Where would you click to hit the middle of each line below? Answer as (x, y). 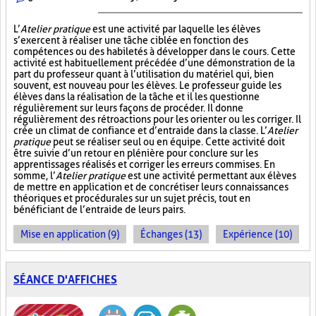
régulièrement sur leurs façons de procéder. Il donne (128, 108)
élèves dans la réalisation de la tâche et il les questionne (136, 97)
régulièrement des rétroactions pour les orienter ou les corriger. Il (157, 119)
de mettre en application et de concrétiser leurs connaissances (151, 187)
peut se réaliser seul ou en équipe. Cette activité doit (168, 142)
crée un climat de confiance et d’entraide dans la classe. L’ (140, 130)
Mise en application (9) (70, 234)
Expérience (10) (257, 234)
